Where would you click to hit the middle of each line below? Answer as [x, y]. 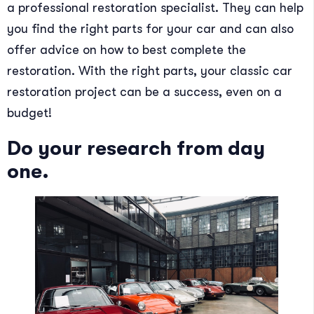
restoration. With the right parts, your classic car [150, 71]
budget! [29, 113]
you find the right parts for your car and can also [150, 29]
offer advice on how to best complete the [127, 50]
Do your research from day [136, 149]
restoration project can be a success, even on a [144, 92]
